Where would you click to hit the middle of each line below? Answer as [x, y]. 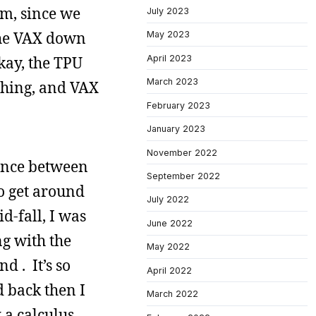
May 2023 [168, 35]
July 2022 [168, 200]
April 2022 [169, 270]
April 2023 [169, 58]
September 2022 [183, 176]
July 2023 [168, 11]
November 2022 [182, 152]
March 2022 [172, 294]
